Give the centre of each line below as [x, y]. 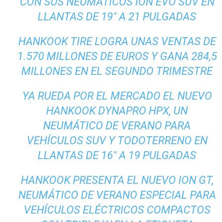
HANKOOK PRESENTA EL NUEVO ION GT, [117, 180]
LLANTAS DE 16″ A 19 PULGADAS [117, 156]
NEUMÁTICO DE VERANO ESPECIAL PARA [117, 195]
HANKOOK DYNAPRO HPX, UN [117, 111]
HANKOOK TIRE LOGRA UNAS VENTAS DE [117, 42]
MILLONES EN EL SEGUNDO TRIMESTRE [117, 71]
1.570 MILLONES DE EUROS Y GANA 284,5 [117, 56]
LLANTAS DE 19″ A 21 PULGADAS [117, 17]
